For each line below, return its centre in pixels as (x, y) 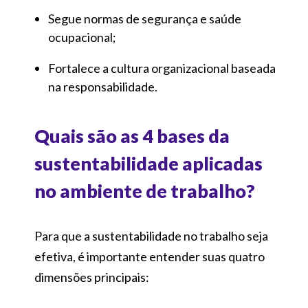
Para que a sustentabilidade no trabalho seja (151, 235)
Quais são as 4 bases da (132, 135)
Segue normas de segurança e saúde (145, 18)
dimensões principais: (92, 277)
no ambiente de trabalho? (145, 190)
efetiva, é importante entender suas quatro (150, 256)
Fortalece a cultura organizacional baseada (162, 68)
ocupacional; (82, 37)
